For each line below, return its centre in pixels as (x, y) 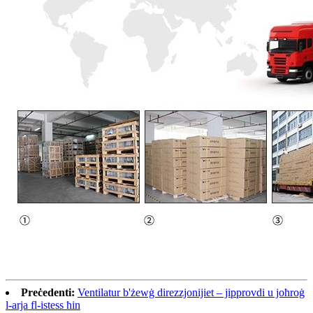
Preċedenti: (48, 292)
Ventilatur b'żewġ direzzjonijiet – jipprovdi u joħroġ (191, 292)
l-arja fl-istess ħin (43, 305)
